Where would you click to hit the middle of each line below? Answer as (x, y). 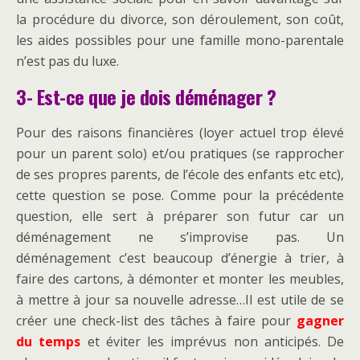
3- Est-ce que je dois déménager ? (146, 97)
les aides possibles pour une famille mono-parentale (180, 41)
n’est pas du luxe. (67, 61)
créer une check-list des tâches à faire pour (156, 321)
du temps (49, 342)
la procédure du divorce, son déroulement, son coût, (180, 20)
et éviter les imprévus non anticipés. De (212, 342)
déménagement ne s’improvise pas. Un (180, 237)
